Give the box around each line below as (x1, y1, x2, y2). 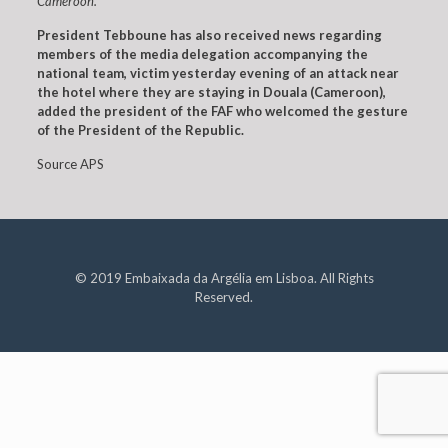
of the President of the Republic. (36, 122, 247, 138)
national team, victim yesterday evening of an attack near (36, 65, 399, 81)
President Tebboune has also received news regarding (36, 27, 382, 43)
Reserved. (195, 289, 253, 305)
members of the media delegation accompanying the (36, 46, 368, 62)
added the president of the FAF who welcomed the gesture (36, 103, 408, 119)
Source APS (36, 156, 104, 172)
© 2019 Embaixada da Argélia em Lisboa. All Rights (74, 270, 374, 286)
